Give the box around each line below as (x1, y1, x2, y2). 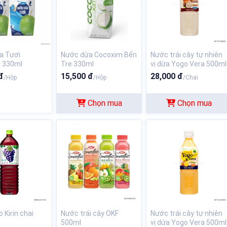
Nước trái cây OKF (61, 209, 119, 218)
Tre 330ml (61, 60, 94, 68)
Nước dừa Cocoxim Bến (61, 51, 137, 59)
